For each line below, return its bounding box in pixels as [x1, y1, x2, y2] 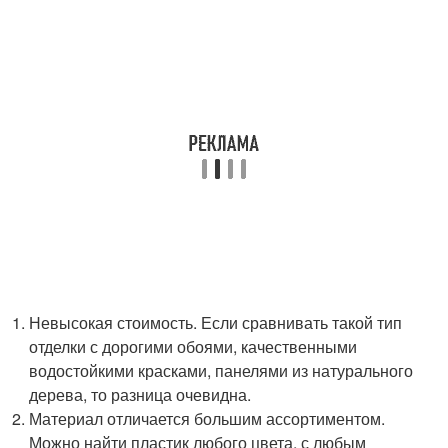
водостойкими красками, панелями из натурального [29, 359, 414, 382]
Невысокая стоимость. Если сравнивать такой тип [29, 311, 403, 334]
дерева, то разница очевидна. [29, 383, 252, 406]
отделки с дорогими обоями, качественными [29, 335, 358, 358]
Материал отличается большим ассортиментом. [29, 407, 386, 430]
